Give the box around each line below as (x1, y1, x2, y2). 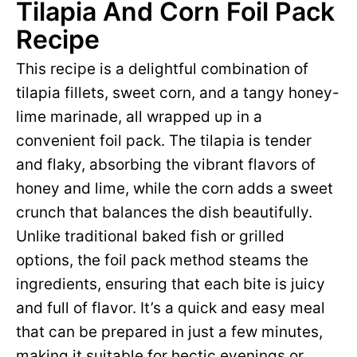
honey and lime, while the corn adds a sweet (16, 179, 333, 198)
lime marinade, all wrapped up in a (16, 108, 262, 126)
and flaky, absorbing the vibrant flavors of (16, 155, 316, 174)
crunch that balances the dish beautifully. (16, 203, 312, 222)
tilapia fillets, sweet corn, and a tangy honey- (16, 84, 339, 102)
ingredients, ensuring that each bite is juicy (16, 275, 325, 293)
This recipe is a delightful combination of (16, 60, 308, 78)
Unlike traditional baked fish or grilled (16, 227, 284, 245)
